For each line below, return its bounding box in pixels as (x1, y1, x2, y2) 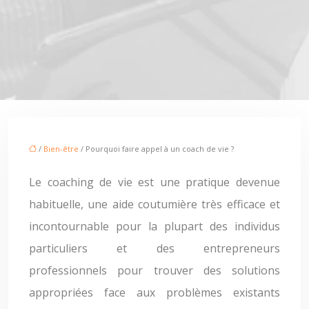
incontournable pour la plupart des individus (29, 219, 280, 234)
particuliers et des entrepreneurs (29, 241, 280, 256)
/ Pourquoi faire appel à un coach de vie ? (79, 143, 234, 154)
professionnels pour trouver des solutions (29, 263, 280, 278)
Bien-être (43, 143, 79, 154)
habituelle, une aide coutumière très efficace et (29, 197, 280, 212)
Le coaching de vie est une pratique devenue (29, 175, 280, 190)
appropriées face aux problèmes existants (29, 285, 280, 300)
